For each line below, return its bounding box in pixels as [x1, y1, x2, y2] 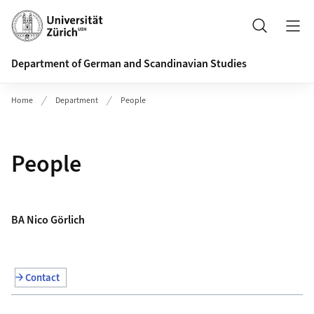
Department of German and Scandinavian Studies [11, 56, 247, 71]
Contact [25, 271, 60, 285]
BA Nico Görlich [11, 212, 85, 228]
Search [276, 25, 309, 41]
